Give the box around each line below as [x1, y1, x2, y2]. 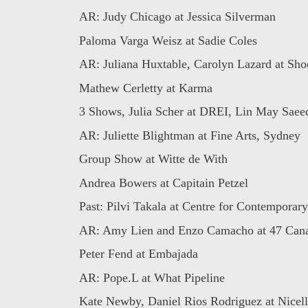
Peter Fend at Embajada [78, 247, 198, 261]
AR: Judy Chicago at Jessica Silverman [78, 10, 276, 24]
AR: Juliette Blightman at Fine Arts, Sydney [78, 128, 300, 142]
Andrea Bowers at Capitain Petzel [78, 175, 248, 190]
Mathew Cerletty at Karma [78, 80, 212, 95]
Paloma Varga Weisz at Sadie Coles [78, 33, 257, 47]
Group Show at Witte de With [78, 152, 228, 166]
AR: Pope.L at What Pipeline [78, 270, 225, 285]
